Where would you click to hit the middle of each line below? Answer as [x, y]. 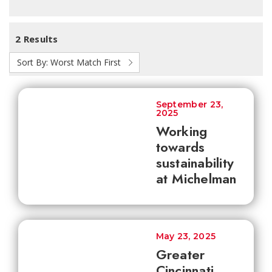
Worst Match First [86, 62]
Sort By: [32, 62]
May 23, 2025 [186, 236]
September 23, [189, 104]
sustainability [195, 163]
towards [180, 147]
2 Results [37, 39]
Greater [180, 254]
